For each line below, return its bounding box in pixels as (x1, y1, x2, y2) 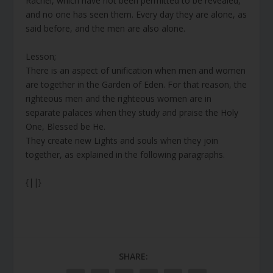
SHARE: (119, 250, 148, 263)
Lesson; (26, 50, 57, 62)
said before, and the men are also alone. (26, 23, 186, 35)
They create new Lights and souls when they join (26, 134, 219, 146)
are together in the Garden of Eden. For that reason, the (26, 78, 247, 90)
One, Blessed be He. (26, 120, 106, 132)
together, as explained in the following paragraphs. (26, 148, 225, 160)
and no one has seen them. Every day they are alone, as (26, 9, 247, 21)
